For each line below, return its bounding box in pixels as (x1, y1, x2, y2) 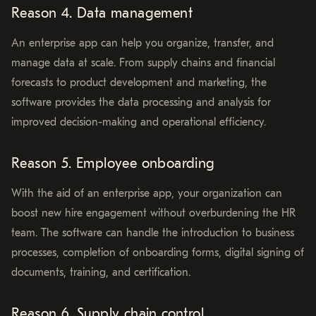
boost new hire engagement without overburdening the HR (11, 207, 296, 220)
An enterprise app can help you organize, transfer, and (11, 37, 274, 50)
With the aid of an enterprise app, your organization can (11, 187, 282, 200)
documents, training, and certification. (11, 266, 190, 279)
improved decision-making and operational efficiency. (11, 116, 266, 129)
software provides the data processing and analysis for (11, 96, 271, 109)
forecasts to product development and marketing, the (11, 76, 267, 90)
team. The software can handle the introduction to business (11, 226, 294, 240)
